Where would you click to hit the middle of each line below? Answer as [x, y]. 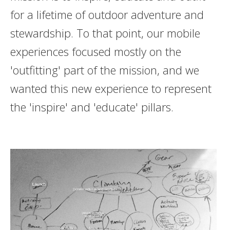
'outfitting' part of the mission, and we [104, 70]
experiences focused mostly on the [95, 52]
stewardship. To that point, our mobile [105, 33]
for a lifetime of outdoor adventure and [107, 15]
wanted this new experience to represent [111, 89]
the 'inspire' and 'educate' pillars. [92, 107]
